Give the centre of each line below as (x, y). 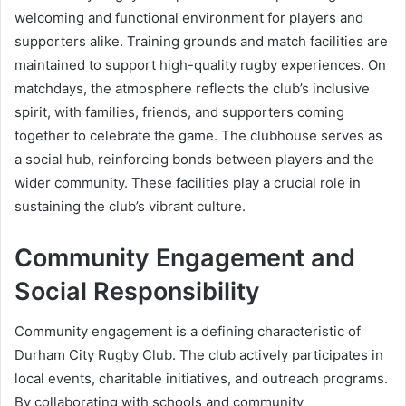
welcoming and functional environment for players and (189, 17)
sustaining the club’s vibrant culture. (130, 206)
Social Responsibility (137, 291)
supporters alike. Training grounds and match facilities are (201, 41)
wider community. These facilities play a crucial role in (188, 182)
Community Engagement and (185, 257)
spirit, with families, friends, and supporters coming (179, 111)
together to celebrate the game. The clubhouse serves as (198, 135)
